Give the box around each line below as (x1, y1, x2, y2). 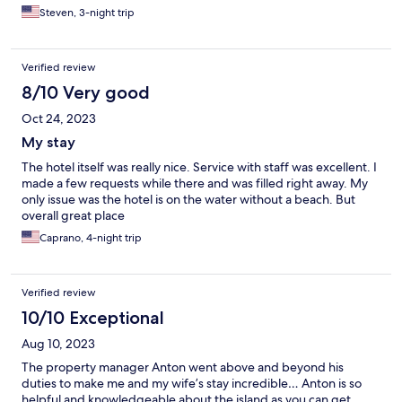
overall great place (22, 207, 125, 224)
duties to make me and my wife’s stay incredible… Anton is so (22, 375, 362, 392)
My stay (22, 134, 75, 152)
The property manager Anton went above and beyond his (22, 359, 344, 376)
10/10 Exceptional (22, 307, 164, 329)
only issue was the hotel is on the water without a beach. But (22, 191, 355, 208)
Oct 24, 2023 (22, 110, 96, 127)
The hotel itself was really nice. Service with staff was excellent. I (22, 159, 377, 176)
